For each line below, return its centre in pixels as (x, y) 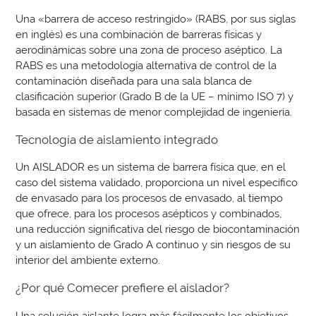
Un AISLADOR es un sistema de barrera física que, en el (151, 167)
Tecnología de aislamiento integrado (117, 139)
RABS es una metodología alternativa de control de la (146, 65)
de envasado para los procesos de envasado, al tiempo (150, 198)
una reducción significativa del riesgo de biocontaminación (158, 229)
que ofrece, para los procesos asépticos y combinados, (149, 214)
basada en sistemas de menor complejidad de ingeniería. (154, 111)
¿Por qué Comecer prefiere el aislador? (123, 288)
